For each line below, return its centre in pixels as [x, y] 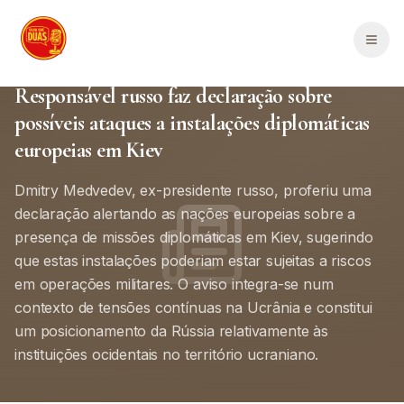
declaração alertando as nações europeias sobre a [185, 214]
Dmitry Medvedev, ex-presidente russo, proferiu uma [193, 190]
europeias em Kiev [89, 150]
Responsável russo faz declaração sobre [173, 96]
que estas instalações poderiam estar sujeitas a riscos [193, 261]
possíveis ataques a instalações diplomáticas [192, 123]
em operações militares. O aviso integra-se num [174, 284]
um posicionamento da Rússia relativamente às [171, 331]
